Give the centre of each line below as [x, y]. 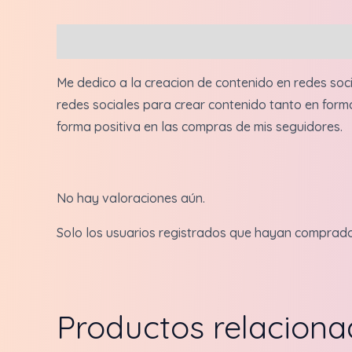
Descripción [90, 41]
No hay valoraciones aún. [131, 198]
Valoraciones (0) [189, 41]
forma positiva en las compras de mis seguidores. [200, 126]
